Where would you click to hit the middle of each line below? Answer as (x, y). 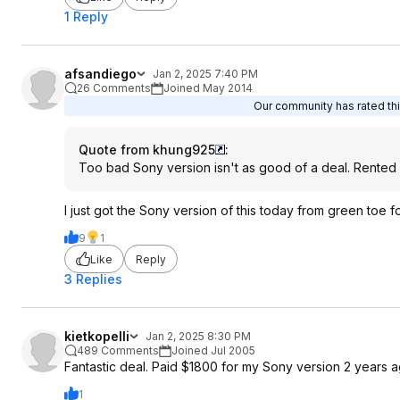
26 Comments (114, 88)
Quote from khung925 (147, 150)
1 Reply (86, 17)
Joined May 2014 (208, 88)
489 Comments (118, 350)
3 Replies (93, 279)
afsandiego (100, 74)
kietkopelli (97, 336)
